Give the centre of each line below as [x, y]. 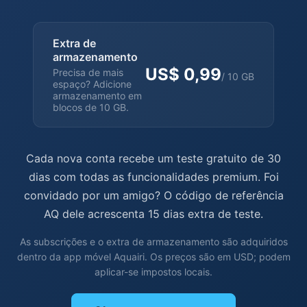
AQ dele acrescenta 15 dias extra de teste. [153, 213]
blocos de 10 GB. [91, 107]
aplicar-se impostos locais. [153, 271]
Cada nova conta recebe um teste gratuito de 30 [153, 158]
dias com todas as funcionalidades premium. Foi [153, 176]
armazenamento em [97, 95]
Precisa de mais [88, 72]
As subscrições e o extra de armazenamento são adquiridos [153, 241]
